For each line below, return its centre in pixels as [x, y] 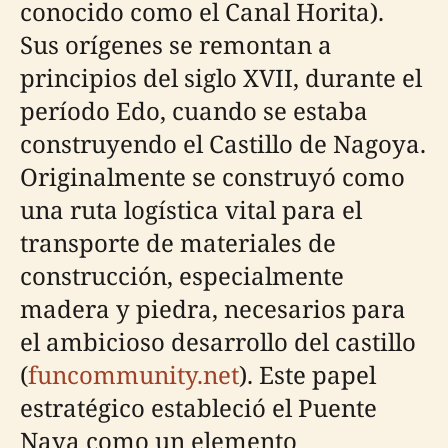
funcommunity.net [133, 374]
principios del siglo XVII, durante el [221, 77]
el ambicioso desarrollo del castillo [218, 341]
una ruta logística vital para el [191, 209]
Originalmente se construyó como [212, 176]
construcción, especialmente [182, 275]
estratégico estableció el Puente [198, 407]
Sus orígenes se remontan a [176, 44]
